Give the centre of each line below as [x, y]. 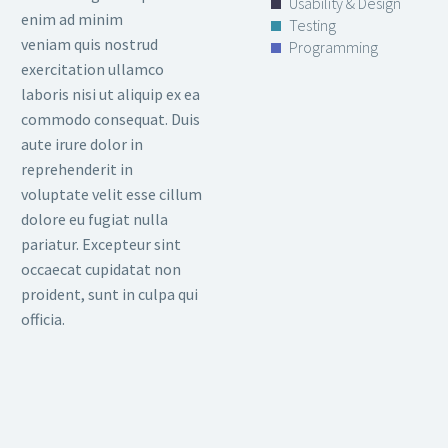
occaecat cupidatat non [101, 268]
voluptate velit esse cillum [111, 193]
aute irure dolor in [82, 143]
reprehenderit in [77, 168]
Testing [312, 25]
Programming [333, 47]
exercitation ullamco [92, 68]
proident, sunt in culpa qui [109, 293]
